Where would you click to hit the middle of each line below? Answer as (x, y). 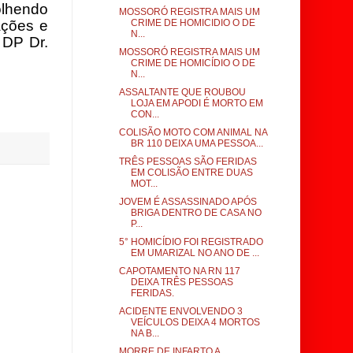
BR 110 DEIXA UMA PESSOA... (197, 143)
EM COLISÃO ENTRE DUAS (191, 173)
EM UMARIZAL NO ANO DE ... (195, 253)
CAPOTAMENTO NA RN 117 (179, 271)
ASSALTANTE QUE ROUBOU (182, 92)
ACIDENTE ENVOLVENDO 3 (180, 311)
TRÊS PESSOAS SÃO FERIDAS (188, 162)
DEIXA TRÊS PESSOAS (182, 282)
